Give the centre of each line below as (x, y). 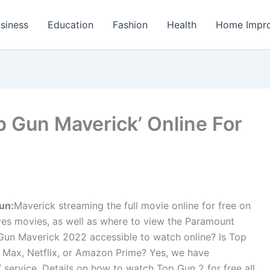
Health (182, 25)
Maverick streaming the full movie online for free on (132, 206)
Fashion (130, 25)
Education (71, 25)
